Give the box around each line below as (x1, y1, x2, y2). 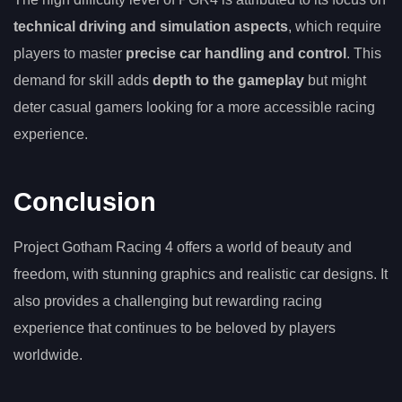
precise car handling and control (126, 45, 346, 61)
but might (304, 72, 366, 88)
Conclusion (13, 187, 156, 216)
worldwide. (13, 346, 83, 363)
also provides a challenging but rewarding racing (13, 293, 322, 309)
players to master (13, 45, 126, 61)
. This (346, 45, 381, 61)
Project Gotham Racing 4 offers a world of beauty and (13, 239, 352, 255)
